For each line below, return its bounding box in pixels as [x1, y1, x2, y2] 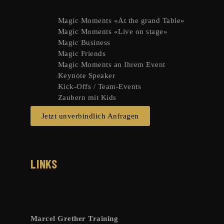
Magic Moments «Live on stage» [57, 27, 168, 36]
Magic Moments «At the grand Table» [57, 16, 185, 25]
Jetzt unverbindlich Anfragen [41, 112, 139, 120]
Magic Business [57, 38, 110, 47]
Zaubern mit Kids [57, 93, 116, 102]
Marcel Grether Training [30, 214, 118, 223]
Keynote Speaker [57, 71, 115, 80]
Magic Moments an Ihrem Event [57, 60, 165, 69]
